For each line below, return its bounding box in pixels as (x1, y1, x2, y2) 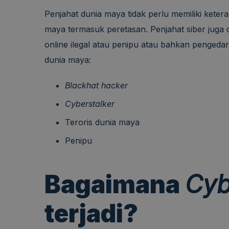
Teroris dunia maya (65, 117, 140, 128)
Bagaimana (44, 169, 185, 200)
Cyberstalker (65, 99, 114, 109)
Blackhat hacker (65, 80, 128, 91)
